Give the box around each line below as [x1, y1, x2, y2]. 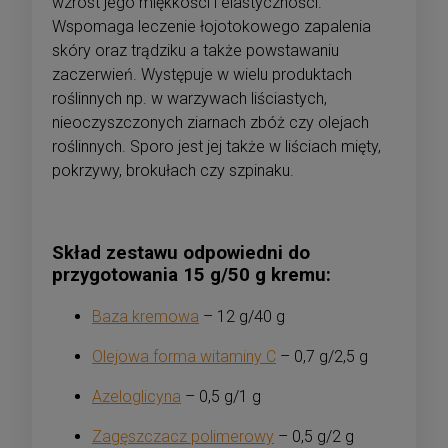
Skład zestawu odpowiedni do [52, 242, 310, 265]
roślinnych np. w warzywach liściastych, [52, 89, 327, 109]
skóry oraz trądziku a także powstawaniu [52, 41, 339, 61]
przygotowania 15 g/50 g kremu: [52, 264, 331, 287]
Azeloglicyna [92, 386, 181, 406]
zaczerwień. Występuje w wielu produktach [52, 65, 352, 85]
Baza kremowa [92, 306, 199, 326]
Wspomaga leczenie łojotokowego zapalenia [52, 17, 371, 37]
